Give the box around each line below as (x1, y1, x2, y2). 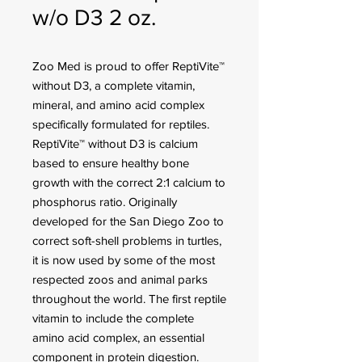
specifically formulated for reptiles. (32, 117, 209, 131)
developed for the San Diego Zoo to (32, 214, 224, 228)
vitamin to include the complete (32, 311, 194, 325)
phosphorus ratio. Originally (32, 195, 177, 208)
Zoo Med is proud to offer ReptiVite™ (32, 59, 225, 73)
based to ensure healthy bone (32, 156, 189, 170)
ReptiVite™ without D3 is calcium (32, 137, 198, 150)
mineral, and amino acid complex (32, 98, 204, 112)
